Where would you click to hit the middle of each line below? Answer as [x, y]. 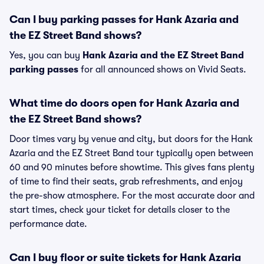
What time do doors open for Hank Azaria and [124, 103]
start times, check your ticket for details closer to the [120, 210]
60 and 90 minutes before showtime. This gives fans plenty [132, 167]
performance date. [48, 224]
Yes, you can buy [46, 55]
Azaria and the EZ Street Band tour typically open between [131, 153]
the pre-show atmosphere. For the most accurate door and [132, 196]
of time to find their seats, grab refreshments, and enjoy [126, 181]
